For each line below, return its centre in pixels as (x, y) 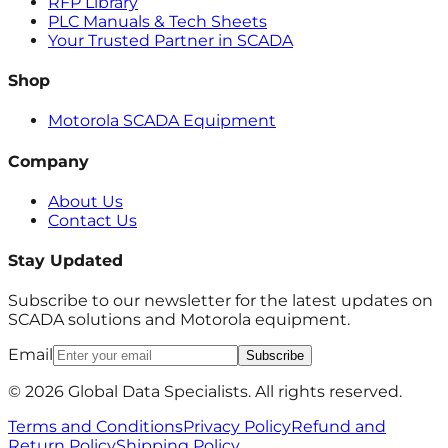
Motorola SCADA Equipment (162, 121)
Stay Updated (65, 261)
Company (48, 161)
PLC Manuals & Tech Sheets (157, 21)
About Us (85, 201)
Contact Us (92, 220)
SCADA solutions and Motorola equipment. (179, 320)
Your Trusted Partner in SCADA (170, 40)
